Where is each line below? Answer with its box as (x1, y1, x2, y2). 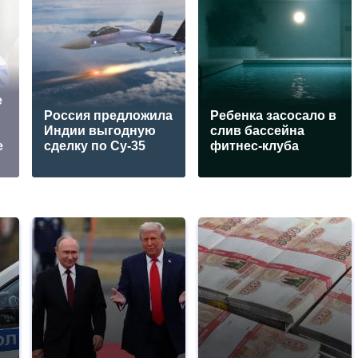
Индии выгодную (44, 123, 157, 137)
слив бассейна (210, 123, 305, 137)
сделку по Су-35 (44, 138, 146, 153)
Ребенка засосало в (210, 108, 337, 122)
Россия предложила (44, 108, 173, 122)
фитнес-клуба (210, 138, 300, 153)
